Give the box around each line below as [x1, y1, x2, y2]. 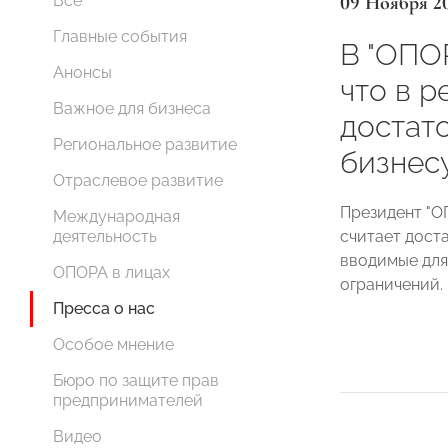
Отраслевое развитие [53, 171, 223, 190]
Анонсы [53, 63, 112, 82]
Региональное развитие [53, 135, 237, 154]
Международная [53, 207, 180, 226]
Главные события [53, 27, 187, 46]
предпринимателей [53, 391, 203, 410]
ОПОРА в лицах [53, 263, 170, 282]
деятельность [53, 227, 157, 246]
